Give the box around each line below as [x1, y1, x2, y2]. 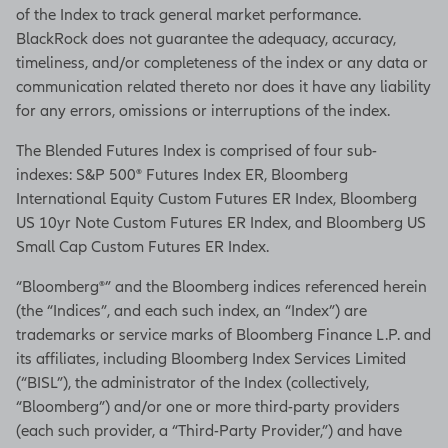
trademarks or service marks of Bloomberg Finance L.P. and [16, 325, 431, 344]
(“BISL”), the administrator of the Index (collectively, [16, 373, 369, 392]
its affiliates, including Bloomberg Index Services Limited [16, 349, 406, 368]
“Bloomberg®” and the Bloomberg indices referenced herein [16, 277, 427, 296]
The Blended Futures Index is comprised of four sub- [16, 141, 377, 160]
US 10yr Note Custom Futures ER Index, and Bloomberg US [16, 213, 426, 232]
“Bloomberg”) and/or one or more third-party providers [16, 397, 400, 416]
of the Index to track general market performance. [16, 5, 361, 24]
